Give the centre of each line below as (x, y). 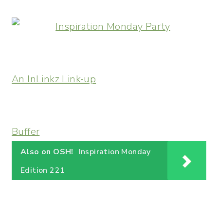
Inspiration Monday (115, 152)
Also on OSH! (47, 152)
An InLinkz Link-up (54, 79)
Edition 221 (43, 170)
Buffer (26, 132)
